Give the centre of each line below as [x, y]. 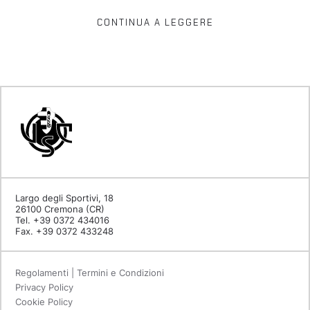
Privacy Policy [44, 288]
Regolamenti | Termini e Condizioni [90, 273]
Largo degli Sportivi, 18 [66, 198]
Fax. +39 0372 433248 [64, 231]
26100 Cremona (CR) [60, 209]
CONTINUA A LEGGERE [155, 23]
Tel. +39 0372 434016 [62, 220]
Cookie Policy [44, 302]
